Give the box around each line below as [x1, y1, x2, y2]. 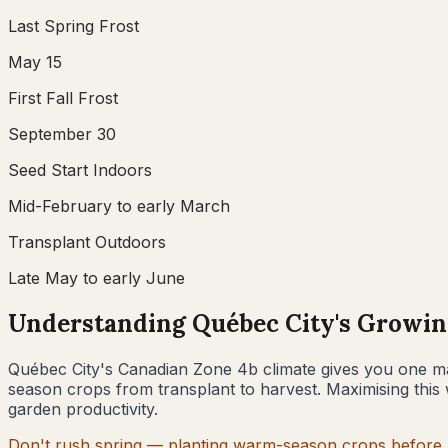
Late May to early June [8, 267, 185, 288]
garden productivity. [8, 398, 158, 419]
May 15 [8, 51, 62, 72]
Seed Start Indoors [8, 159, 152, 180]
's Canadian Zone [100, 358, 237, 379]
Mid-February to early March [8, 195, 230, 216]
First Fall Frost [8, 87, 118, 108]
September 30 [8, 123, 116, 144]
